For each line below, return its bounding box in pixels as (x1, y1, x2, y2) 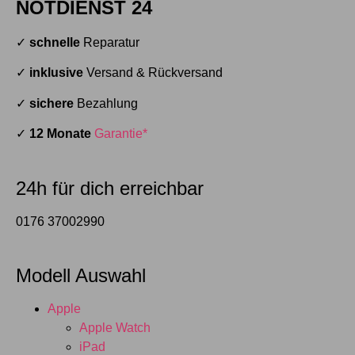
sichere (29, 96, 74, 110)
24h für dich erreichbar (16, 177, 204, 199)
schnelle (29, 36, 83, 50)
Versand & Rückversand (83, 66, 223, 80)
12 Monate (29, 127, 91, 141)
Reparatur (83, 36, 139, 50)
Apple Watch (79, 321, 151, 335)
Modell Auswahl (16, 265, 146, 287)
